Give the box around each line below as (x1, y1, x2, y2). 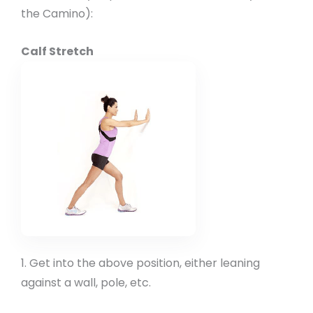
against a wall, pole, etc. (21, 275, 151, 291)
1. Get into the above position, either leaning (21, 255, 260, 272)
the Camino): (21, 6, 93, 22)
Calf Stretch (21, 43, 94, 59)
